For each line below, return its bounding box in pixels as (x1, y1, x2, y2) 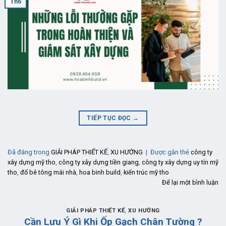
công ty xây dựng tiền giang (59, 158, 139, 166)
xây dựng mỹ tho (8, 158, 55, 166)
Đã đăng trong (8, 148, 51, 156)
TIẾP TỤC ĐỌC (87, 114, 133, 122)
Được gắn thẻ (150, 148, 191, 156)
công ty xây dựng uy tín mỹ (142, 158, 218, 166)
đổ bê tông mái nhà (20, 168, 76, 177)
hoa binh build (79, 168, 121, 177)
